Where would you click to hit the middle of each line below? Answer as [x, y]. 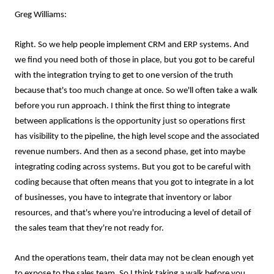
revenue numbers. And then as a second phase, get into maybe [130, 152]
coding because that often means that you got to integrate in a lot [134, 183]
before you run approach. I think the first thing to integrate [122, 106]
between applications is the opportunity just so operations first [130, 121]
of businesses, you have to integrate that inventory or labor [123, 198]
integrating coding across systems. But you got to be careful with [133, 167]
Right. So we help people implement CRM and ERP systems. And [132, 45]
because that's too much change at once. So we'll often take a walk [136, 91]
